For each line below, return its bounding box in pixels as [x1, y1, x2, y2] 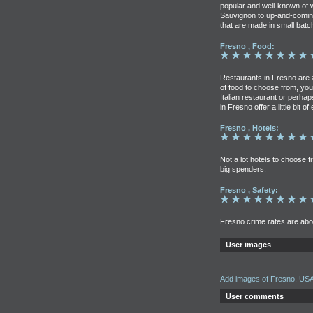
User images [226, 240, 271, 249]
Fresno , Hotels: [220, 124, 279, 132]
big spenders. [220, 165, 266, 173]
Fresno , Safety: [220, 186, 278, 194]
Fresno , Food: [220, 42, 275, 50]
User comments [226, 292, 284, 300]
